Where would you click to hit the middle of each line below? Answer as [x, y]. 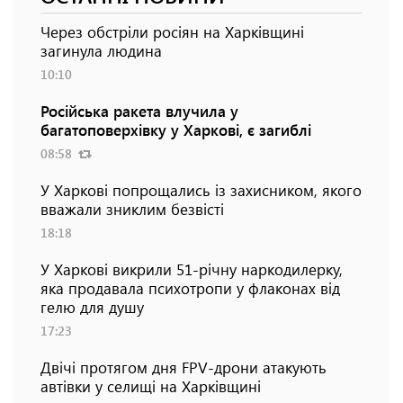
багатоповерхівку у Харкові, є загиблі [176, 130]
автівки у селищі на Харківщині [151, 386]
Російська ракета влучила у [139, 111]
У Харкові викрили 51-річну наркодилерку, [192, 269]
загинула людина [101, 51]
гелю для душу [92, 307]
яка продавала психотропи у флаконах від [190, 288]
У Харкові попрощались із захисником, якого [201, 190]
